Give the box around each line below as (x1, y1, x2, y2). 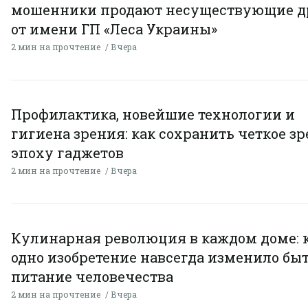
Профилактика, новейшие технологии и (11, 105, 295, 124)
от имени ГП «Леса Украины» (11, 20, 217, 38)
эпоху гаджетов (11, 144, 124, 162)
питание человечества (11, 267, 173, 286)
